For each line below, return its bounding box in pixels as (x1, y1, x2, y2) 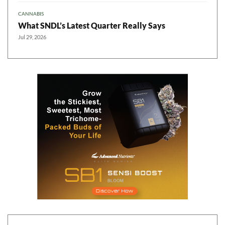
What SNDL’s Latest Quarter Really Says (18, 21, 165, 31)
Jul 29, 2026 (18, 34, 46, 41)
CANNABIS (18, 11, 44, 17)
